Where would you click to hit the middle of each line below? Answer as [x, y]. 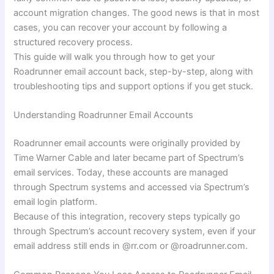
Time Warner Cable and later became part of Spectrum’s [129, 158]
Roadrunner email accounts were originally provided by [127, 143]
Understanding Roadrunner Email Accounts [104, 115]
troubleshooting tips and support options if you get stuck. [134, 86]
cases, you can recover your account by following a [120, 27]
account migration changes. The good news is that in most [137, 13]
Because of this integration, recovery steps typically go [127, 217]
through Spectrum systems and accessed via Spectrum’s [132, 187]
